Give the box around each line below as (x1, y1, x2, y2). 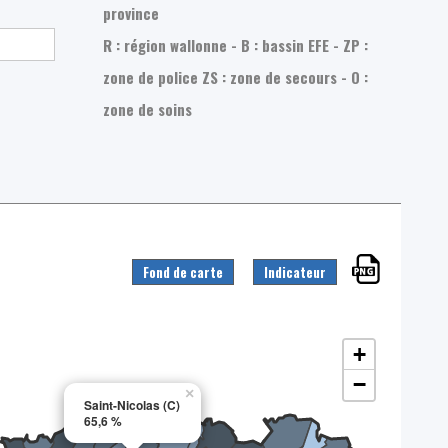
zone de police (103, 65, 203, 88)
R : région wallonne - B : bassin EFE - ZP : (103, 33, 369, 56)
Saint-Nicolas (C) (83, 395, 180, 414)
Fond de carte (142, 261, 223, 282)
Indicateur (263, 261, 326, 282)
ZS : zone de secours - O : (202, 65, 369, 88)
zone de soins (103, 97, 193, 120)
